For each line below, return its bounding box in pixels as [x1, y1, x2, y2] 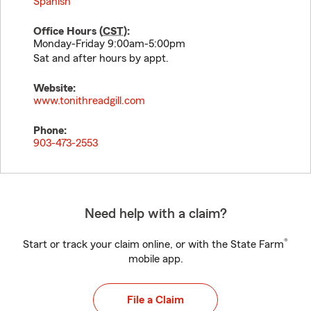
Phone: [33, 125, 67, 136]
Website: [33, 83, 76, 94]
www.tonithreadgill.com [33, 95, 145, 106]
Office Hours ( [33, 26, 103, 37]
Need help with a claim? [84, 207, 227, 221]
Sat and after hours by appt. [33, 53, 169, 64]
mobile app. [128, 253, 183, 264]
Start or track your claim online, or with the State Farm [23, 239, 284, 250]
